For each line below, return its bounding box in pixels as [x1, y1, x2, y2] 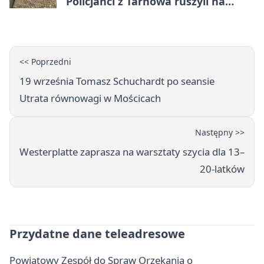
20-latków [200, 161, 245, 176]
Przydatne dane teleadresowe [9, 225, 185, 242]
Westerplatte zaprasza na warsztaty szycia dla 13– [19, 144, 245, 159]
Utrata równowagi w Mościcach [19, 91, 161, 105]
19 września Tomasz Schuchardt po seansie [19, 74, 214, 88]
